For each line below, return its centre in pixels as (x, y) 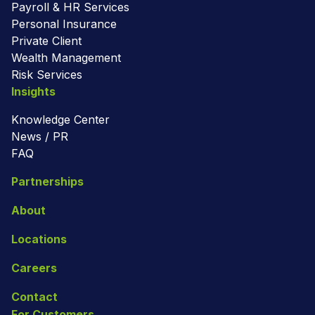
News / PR (40, 136)
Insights (33, 91)
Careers (34, 268)
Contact (34, 296)
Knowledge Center (60, 119)
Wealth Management (66, 57)
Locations (39, 239)
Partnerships (47, 181)
